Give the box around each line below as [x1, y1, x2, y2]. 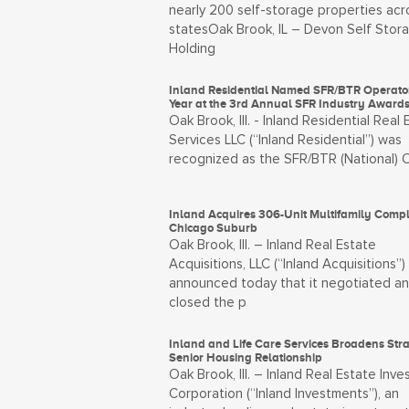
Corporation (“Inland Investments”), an [168, 387, 399, 401]
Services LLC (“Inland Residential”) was [168, 133, 402, 147]
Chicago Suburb [168, 221, 257, 235]
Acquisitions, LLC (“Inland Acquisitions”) [168, 257, 405, 271]
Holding [168, 42, 215, 56]
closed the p [168, 296, 246, 309]
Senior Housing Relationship [168, 351, 322, 364]
